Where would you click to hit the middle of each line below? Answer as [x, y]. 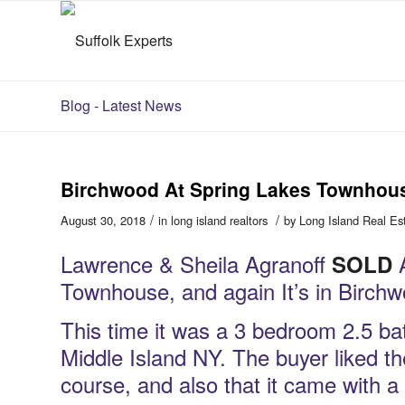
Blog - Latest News [121, 105]
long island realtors [219, 220]
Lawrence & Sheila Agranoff [196, 263]
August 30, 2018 [103, 220]
